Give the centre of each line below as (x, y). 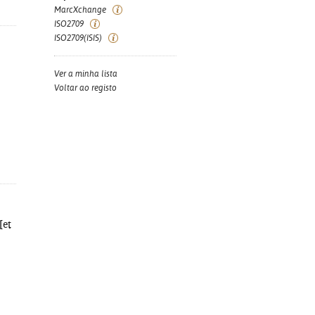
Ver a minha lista (86, 74)
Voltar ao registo (85, 88)
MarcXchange (80, 10)
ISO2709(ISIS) (78, 38)
